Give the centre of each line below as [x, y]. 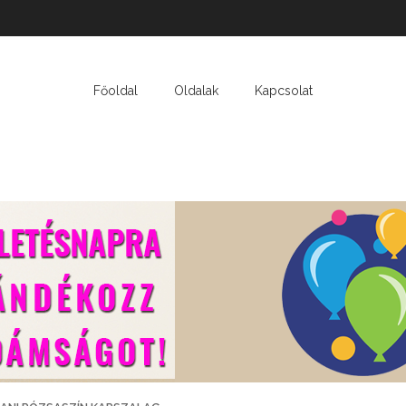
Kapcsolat [284, 91]
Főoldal [116, 91]
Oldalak [196, 91]
